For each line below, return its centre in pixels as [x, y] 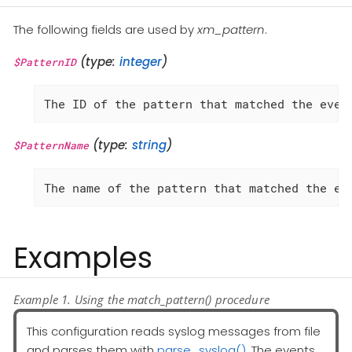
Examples [83, 257]
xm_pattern [231, 29]
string [149, 145]
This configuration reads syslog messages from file [174, 331]
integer [141, 61]
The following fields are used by [105, 29]
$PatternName [51, 146]
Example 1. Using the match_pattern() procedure [141, 300]
